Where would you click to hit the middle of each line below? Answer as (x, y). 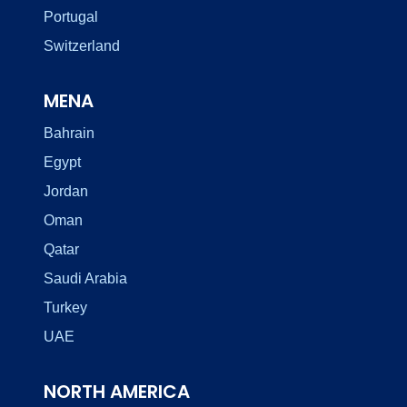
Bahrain (69, 133)
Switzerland (82, 45)
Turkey (65, 307)
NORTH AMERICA (117, 391)
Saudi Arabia (85, 278)
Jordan (66, 191)
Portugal (71, 16)
